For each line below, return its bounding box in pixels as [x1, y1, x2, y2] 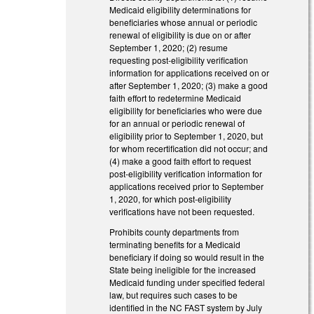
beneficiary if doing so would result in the [109, 250, 265, 263]
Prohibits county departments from [109, 225, 240, 238]
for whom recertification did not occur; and [109, 142, 268, 155]
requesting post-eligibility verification [109, 54, 249, 67]
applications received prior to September [109, 180, 264, 193]
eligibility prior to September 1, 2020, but [109, 130, 264, 142]
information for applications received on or [109, 67, 270, 79]
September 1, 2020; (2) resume [109, 41, 228, 54]
